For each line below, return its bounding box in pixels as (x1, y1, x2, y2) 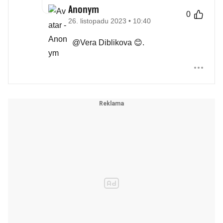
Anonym (68, 3, 99, 15)
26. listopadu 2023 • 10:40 (68, 17, 151, 25)
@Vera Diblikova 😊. (72, 38, 144, 47)
